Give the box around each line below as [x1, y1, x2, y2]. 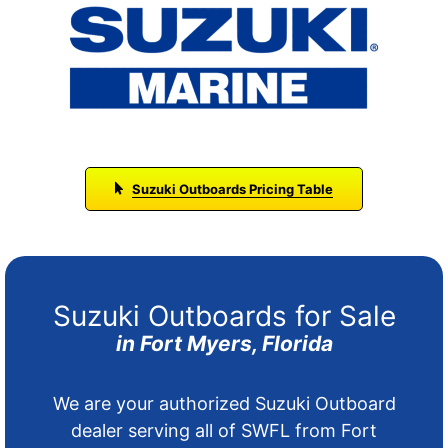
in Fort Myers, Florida [115, 331, 333, 357]
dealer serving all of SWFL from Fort [71, 420, 377, 442]
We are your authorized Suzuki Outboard [52, 393, 396, 415]
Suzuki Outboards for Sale [52, 298, 396, 333]
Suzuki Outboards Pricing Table [132, 180, 334, 197]
